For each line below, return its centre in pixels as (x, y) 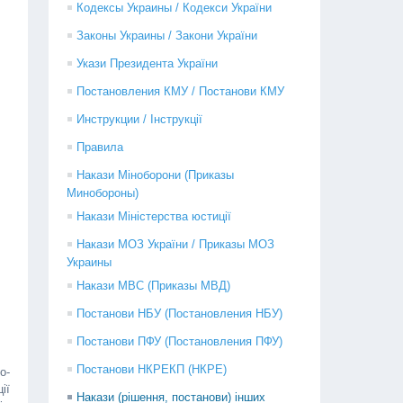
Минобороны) (103, 193)
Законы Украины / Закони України (167, 36)
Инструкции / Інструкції (140, 119)
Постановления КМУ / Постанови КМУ (181, 91)
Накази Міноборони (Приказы (156, 175)
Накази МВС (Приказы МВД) (154, 286)
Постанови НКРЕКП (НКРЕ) (152, 369)
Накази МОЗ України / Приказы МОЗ (176, 244)
